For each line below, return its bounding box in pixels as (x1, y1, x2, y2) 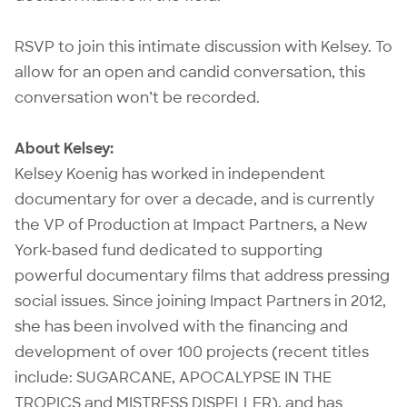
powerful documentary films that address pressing (15, 265, 390, 285)
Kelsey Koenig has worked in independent (15, 164, 325, 184)
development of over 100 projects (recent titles (15, 342, 369, 362)
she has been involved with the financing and (15, 316, 348, 336)
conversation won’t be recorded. (15, 87, 260, 107)
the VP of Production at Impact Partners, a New (15, 214, 368, 234)
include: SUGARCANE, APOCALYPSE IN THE (15, 367, 332, 387)
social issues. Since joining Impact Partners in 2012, (15, 291, 386, 311)
